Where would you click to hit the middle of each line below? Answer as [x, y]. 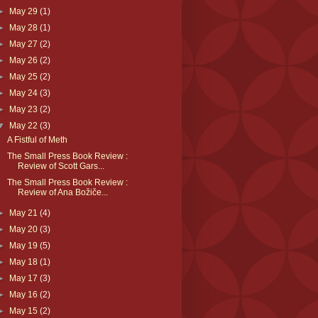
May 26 [24, 60]
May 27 [24, 44]
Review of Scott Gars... [61, 166]
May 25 [24, 76]
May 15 [24, 311]
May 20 [24, 229]
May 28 [24, 27]
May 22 [24, 125]
